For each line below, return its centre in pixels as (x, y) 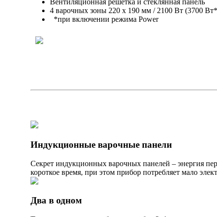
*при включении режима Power (104, 19)
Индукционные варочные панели (101, 144)
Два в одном (56, 201)
